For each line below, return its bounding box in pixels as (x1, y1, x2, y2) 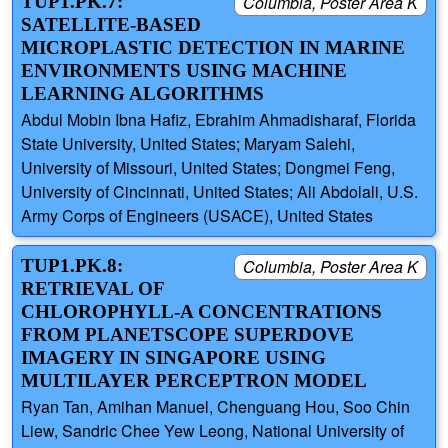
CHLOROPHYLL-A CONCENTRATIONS (21, 301, 382, 323)
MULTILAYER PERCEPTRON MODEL (21, 370, 367, 392)
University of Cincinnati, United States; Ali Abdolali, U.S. (21, 180, 418, 204)
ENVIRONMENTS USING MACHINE (21, 60, 347, 82)
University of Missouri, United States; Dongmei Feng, (21, 156, 395, 180)
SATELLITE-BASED (21, 14, 201, 36)
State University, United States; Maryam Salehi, (21, 132, 355, 156)
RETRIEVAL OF (21, 278, 164, 300)
